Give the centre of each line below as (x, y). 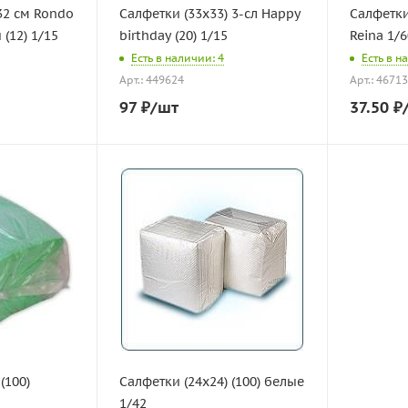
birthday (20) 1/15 (201, 36)
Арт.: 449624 (152, 80)
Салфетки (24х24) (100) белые (212, 382)
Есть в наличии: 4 (178, 58)
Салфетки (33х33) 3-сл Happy (210, 14)
